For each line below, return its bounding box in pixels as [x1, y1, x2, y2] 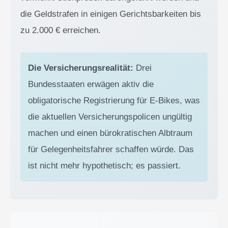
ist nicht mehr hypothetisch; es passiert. [28, 160, 181, 170]
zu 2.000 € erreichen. [20, 25, 101, 35]
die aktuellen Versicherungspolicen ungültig [28, 111, 192, 122]
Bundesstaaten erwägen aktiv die [28, 79, 154, 89]
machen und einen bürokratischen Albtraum [28, 128, 192, 138]
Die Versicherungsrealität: [28, 63, 133, 73]
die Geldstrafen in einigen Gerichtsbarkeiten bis [20, 9, 201, 19]
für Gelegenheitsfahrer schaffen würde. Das [28, 144, 194, 154]
